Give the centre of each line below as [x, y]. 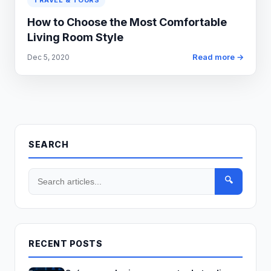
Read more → [218, 57]
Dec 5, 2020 [48, 57]
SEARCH [48, 144]
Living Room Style [75, 37]
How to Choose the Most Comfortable [127, 22]
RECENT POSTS [65, 243]
